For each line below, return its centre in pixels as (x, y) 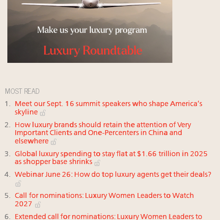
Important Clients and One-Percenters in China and (98, 133)
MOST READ (22, 91)
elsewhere (32, 141)
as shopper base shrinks (55, 163)
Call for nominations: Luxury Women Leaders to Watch (105, 196)
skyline (27, 112)
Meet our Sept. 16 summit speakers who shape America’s (109, 105)
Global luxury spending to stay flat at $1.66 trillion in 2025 (111, 154)
